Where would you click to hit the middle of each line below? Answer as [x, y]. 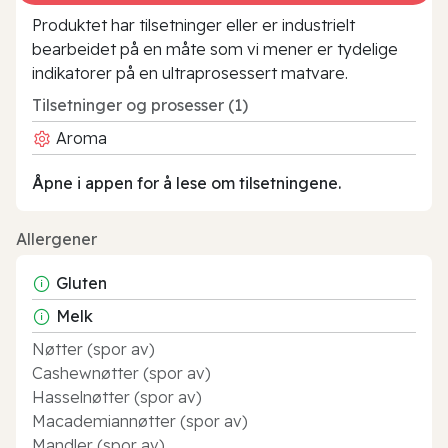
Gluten [81, 282]
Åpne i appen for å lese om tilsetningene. [186, 182]
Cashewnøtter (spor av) [121, 372]
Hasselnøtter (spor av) [117, 396]
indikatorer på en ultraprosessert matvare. [190, 72]
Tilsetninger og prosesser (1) [140, 104]
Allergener [56, 238]
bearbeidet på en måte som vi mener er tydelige [215, 48]
